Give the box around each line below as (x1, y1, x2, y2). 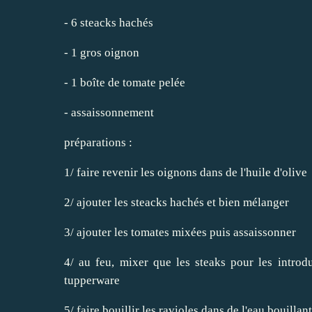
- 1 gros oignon (64, 46, 139, 59)
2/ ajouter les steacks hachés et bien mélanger (64, 196, 289, 209)
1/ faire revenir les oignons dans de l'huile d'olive (64, 166, 307, 179)
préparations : (64, 136, 132, 149)
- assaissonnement (64, 106, 154, 119)
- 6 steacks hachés (64, 16, 153, 29)
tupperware (64, 274, 120, 287)
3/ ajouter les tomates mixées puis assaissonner (64, 226, 296, 239)
